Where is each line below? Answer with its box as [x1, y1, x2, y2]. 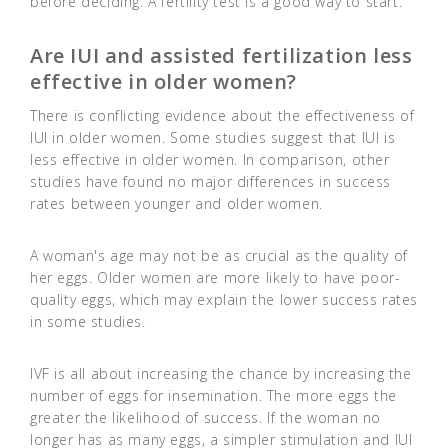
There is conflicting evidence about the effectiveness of [30, 106, 415, 126]
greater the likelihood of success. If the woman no [30, 408, 382, 428]
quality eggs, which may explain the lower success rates [30, 290, 419, 310]
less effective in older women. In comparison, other [30, 150, 390, 170]
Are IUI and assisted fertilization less [30, 42, 413, 70]
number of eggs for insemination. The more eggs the [30, 386, 398, 406]
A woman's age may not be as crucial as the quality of [30, 246, 408, 266]
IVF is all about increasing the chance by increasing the [30, 364, 412, 384]
